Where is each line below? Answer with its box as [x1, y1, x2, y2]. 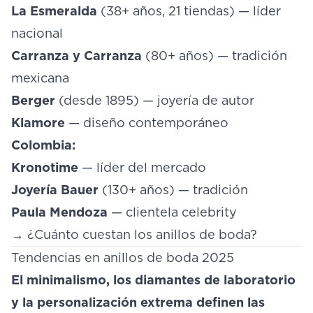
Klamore [11, 115, 65, 130]
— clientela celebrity [108, 205, 237, 219]
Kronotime [11, 160, 78, 175]
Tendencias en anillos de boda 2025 [11, 250, 234, 265]
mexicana [11, 71, 69, 85]
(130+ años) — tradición [99, 182, 248, 197]
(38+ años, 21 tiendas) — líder [97, 3, 281, 18]
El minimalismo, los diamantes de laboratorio [11, 272, 296, 287]
